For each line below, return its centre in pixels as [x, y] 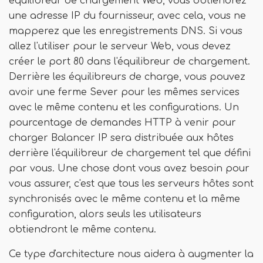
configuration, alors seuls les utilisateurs [105, 214]
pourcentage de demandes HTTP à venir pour [122, 123]
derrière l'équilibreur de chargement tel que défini [130, 153]
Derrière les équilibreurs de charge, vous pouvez [127, 77]
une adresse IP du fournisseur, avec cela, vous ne [127, 16]
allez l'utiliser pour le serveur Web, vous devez [120, 46]
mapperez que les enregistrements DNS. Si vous [126, 31]
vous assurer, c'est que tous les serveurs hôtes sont [131, 184]
